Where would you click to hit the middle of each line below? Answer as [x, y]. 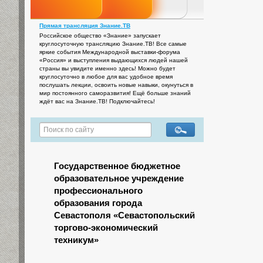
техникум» [76, 240]
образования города [98, 203]
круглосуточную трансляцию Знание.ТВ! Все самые [113, 44]
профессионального [98, 191]
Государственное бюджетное [117, 166]
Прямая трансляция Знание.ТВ [85, 26]
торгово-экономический [106, 228]
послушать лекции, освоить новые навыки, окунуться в [116, 85]
